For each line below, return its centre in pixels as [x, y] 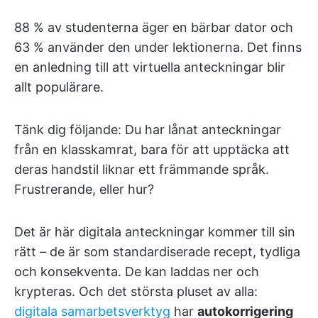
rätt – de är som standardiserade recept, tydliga [157, 252]
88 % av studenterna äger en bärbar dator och [154, 28]
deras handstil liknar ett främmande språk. [142, 170]
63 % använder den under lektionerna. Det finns [158, 48]
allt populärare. [59, 87]
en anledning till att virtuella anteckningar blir [150, 67]
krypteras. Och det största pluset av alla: [136, 292]
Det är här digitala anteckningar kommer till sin [155, 232]
